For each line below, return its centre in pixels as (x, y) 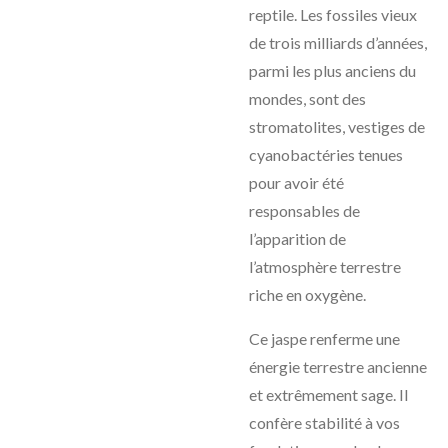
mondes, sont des (307, 98)
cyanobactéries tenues (326, 154)
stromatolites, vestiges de (337, 126)
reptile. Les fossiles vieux (333, 14)
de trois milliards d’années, (338, 42)
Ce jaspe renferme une (324, 338)
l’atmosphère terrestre (325, 266)
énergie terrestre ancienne (338, 366)
